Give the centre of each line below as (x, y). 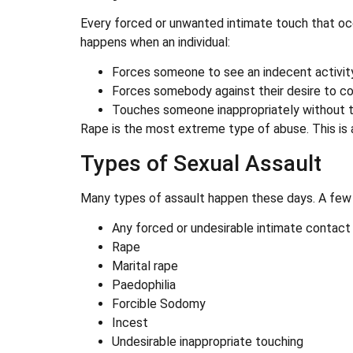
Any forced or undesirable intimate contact (231, 228)
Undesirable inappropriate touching (208, 341)
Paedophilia (144, 284)
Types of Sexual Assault (201, 163)
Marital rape (145, 266)
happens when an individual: (155, 42)
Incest (130, 322)
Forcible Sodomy (159, 303)
